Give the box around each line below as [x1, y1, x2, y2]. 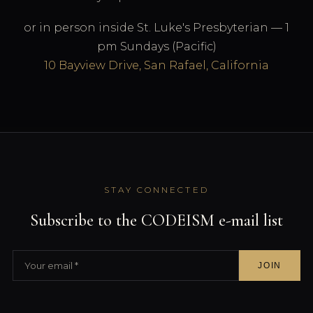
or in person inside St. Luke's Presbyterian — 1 [24, 21, 289, 34]
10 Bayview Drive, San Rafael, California [44, 59, 269, 72]
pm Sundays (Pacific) [96, 40, 217, 53]
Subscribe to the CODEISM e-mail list [30, 210, 283, 231]
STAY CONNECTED [104, 184, 209, 195]
